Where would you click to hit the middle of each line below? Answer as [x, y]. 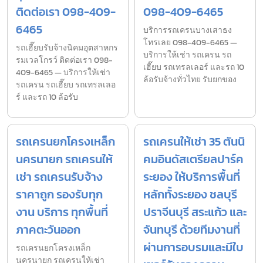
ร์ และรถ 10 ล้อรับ [47, 97]
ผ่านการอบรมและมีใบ [193, 247]
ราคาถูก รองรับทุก [59, 195]
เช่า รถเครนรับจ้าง [59, 177]
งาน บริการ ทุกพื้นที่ [62, 212]
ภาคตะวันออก [48, 230]
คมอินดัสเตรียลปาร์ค [193, 159]
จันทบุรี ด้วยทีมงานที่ [192, 230]
